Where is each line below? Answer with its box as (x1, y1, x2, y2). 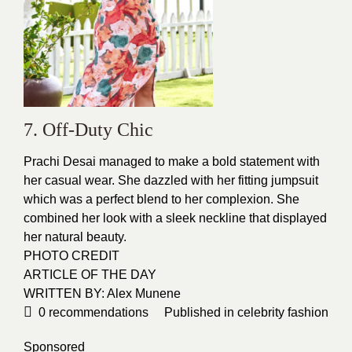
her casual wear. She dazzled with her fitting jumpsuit (24, 174, 318, 188)
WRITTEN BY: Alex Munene (24, 287, 181, 301)
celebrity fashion (237, 306, 328, 320)
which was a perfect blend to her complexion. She (24, 192, 299, 207)
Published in (164, 306, 237, 320)
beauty (86, 230, 123, 244)
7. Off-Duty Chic (24, 119, 153, 141)
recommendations (46, 306, 148, 320)
